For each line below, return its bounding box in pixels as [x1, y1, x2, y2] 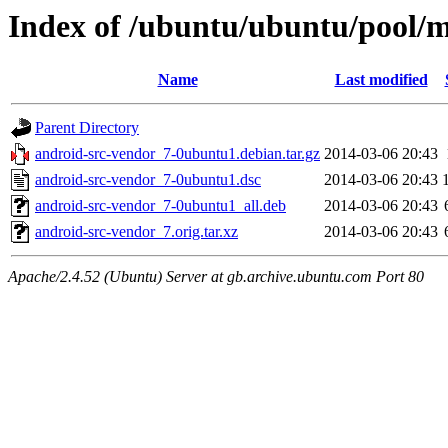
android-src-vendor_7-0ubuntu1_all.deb [35, 197, 286, 215]
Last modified [334, 71, 428, 89]
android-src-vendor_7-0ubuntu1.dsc [35, 171, 261, 189]
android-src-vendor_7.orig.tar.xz [35, 223, 238, 241]
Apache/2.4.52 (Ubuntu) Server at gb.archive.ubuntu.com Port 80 [8, 268, 424, 286]
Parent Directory [35, 119, 139, 137]
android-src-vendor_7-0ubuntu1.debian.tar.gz [35, 145, 320, 163]
